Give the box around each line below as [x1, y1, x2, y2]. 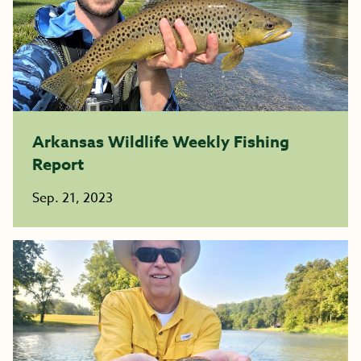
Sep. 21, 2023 [32, 189, 113, 208]
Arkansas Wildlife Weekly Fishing [32, 131, 289, 152]
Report [32, 153, 84, 175]
